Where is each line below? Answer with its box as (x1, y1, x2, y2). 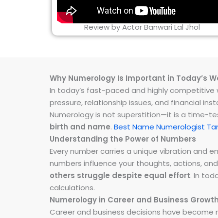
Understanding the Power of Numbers (50, 133, 196, 144)
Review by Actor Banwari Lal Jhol (84, 21, 200, 32)
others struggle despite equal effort (50, 170, 190, 181)
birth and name (50, 121, 110, 132)
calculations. (50, 182, 95, 193)
